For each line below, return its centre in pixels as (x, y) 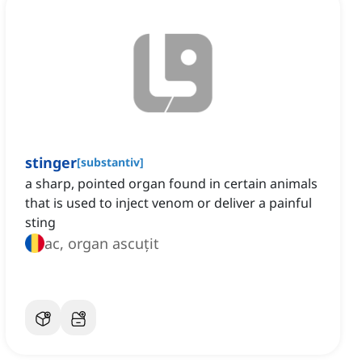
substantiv (110, 162)
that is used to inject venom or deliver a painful (168, 203)
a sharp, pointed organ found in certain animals (171, 184)
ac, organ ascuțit (102, 244)
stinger (51, 163)
